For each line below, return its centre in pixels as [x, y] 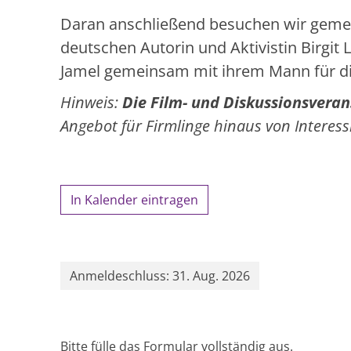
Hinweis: [91, 102]
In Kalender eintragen [134, 199]
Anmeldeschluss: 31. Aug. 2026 [160, 275]
